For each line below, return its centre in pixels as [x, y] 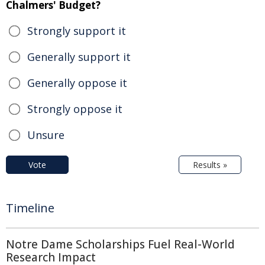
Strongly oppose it [75, 109]
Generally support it [79, 57]
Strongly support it [77, 31]
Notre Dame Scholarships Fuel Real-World [120, 245]
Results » [210, 165]
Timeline [30, 208]
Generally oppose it [77, 83]
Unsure [46, 135]
